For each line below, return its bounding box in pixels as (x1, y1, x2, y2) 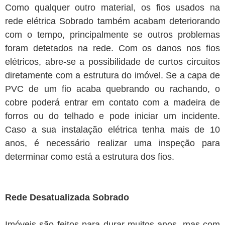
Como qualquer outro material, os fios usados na (5, 3, 220, 13)
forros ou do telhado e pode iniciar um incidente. (5, 111, 220, 122)
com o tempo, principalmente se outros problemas (5, 30, 220, 40)
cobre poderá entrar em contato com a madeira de (5, 97, 220, 108)
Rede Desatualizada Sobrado (5, 192, 129, 203)
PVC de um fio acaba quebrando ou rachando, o (5, 84, 220, 94)
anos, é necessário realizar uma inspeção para (5, 138, 220, 149)
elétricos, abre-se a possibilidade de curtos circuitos (5, 57, 220, 67)
